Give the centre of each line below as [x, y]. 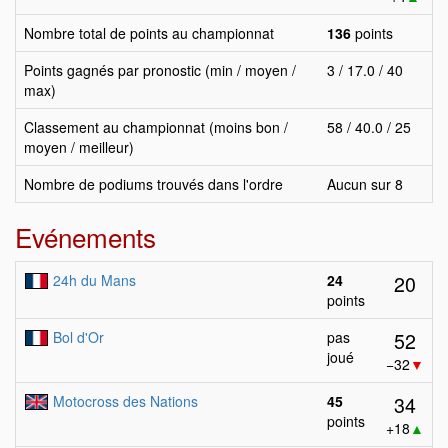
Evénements [85, 236]
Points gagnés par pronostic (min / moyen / [160, 70]
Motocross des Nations [125, 401]
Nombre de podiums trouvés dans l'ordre [153, 184]
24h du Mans [94, 280]
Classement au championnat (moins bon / [156, 127]
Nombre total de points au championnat [149, 33]
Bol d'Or [78, 337]
